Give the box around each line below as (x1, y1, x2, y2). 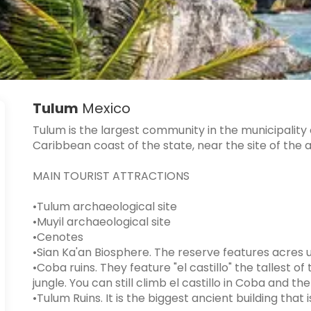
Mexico (78, 99, 131, 118)
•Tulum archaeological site (32, 199, 177, 215)
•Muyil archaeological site (32, 214, 171, 230)
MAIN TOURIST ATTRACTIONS (32, 168, 190, 184)
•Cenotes (32, 229, 83, 245)
